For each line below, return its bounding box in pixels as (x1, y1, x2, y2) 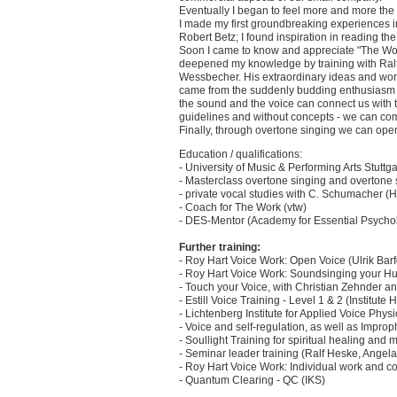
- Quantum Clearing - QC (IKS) (179, 374, 325, 387)
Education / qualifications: (179, 148, 302, 161)
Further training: (179, 241, 261, 254)
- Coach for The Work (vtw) (179, 201, 307, 214)
